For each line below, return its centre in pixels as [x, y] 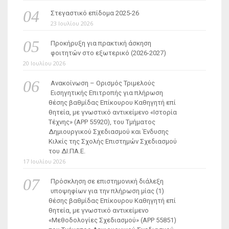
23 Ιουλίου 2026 [72, 23]
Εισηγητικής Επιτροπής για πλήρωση [107, 93]
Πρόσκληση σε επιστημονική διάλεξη [107, 181]
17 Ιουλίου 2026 [44, 161]
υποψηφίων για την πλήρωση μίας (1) [107, 191]
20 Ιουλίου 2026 [44, 63]
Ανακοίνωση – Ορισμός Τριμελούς [102, 83]
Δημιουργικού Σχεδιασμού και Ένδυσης [109, 132]
